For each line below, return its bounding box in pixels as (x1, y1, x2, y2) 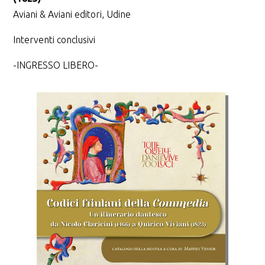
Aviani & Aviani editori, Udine (12, 9, 131, 20)
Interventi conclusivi (12, 34, 95, 46)
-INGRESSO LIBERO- (12, 60, 98, 71)
